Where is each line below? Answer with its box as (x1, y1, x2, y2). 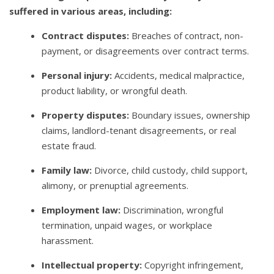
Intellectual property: (42, 258, 143, 271)
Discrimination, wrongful (120, 203, 224, 216)
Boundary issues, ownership (129, 108, 251, 121)
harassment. (42, 234, 94, 246)
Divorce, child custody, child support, (92, 163, 248, 176)
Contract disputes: (42, 29, 130, 42)
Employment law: (42, 203, 121, 216)
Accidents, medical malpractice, (112, 68, 245, 81)
